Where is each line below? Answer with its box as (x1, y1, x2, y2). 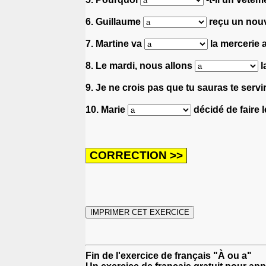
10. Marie (85, 104, 128, 115)
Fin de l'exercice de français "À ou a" (85, 250, 252, 261)
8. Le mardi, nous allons (85, 60, 195, 71)
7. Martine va (85, 38, 144, 49)
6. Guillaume (85, 16, 143, 27)
